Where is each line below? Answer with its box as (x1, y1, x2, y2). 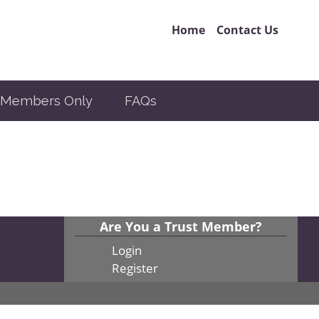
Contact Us (216, 22, 278, 38)
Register (112, 259, 158, 276)
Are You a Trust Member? (99, 216, 262, 235)
